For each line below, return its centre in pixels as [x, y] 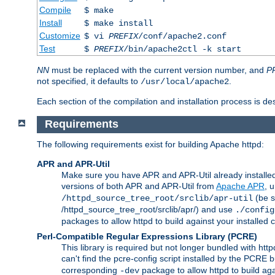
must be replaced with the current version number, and [158, 70]
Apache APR [240, 186]
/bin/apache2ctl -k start [182, 49]
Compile [55, 10]
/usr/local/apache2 [185, 81]
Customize [60, 35]
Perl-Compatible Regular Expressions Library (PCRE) [147, 237]
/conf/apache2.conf [182, 36]
